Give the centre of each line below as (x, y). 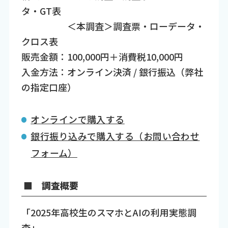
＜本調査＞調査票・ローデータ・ (113, 26)
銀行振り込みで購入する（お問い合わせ (115, 136)
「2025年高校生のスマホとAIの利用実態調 (109, 212)
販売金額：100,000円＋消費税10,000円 (102, 57)
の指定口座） (49, 87)
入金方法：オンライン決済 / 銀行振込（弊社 (112, 72)
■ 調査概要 (50, 185)
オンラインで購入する (78, 119)
